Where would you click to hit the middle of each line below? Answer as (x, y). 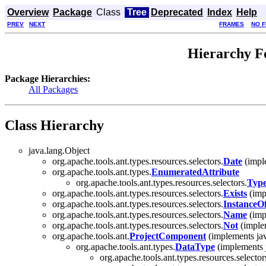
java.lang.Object (59, 150)
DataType (195, 246)
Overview (28, 12)
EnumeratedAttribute (195, 172)
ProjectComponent (168, 236)
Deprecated (177, 12)
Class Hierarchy (54, 125)
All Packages (53, 89)
